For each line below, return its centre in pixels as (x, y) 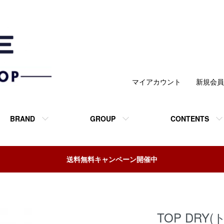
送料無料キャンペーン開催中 (112, 159)
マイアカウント (156, 81)
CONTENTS (190, 118)
